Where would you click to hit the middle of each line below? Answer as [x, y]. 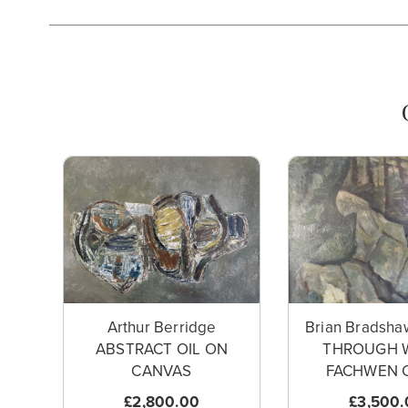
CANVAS [162, 372]
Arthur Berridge [162, 328]
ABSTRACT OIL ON [162, 350]
